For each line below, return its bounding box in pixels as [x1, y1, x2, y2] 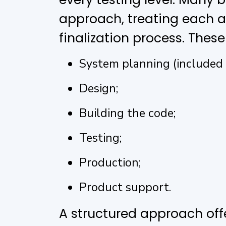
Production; [79, 154, 141, 171]
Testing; [79, 130, 122, 146]
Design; [79, 80, 118, 96]
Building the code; [79, 105, 176, 121]
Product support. [79, 179, 171, 195]
